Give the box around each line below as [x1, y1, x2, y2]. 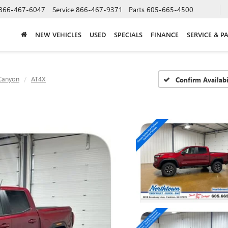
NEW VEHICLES [35, 30, 81, 39]
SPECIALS [114, 30, 142, 39]
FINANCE [151, 30, 179, 39]
